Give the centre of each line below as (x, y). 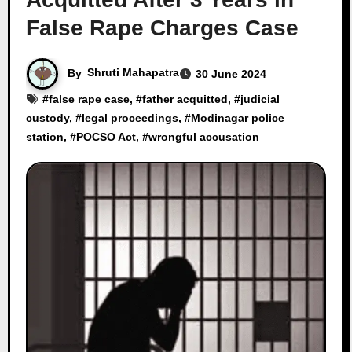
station (44, 136)
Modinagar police (237, 117)
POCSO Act (106, 136)
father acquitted (185, 99)
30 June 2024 (231, 73)
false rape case (89, 99)
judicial (260, 99)
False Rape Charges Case (162, 27)
